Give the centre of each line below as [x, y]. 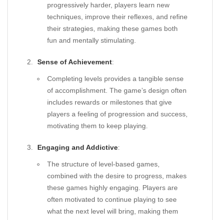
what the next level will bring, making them [113, 211]
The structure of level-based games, [103, 164]
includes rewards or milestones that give [110, 102]
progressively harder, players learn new [108, 5]
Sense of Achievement [75, 62]
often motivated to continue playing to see [112, 199]
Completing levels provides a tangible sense [115, 79]
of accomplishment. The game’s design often [117, 90]
